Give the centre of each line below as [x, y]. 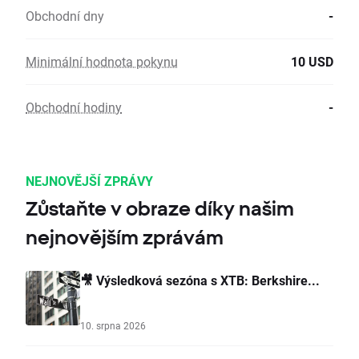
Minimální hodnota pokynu [102, 62]
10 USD [312, 62]
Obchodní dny [65, 16]
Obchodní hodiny [74, 107]
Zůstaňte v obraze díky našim [160, 209]
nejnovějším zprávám [125, 238]
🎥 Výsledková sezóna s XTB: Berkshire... [200, 280]
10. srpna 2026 [113, 326]
